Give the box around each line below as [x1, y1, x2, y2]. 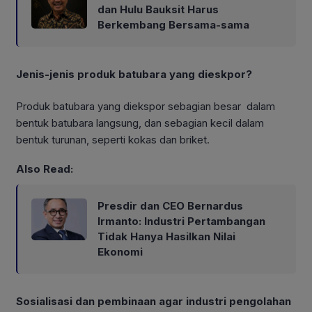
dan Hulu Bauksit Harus [97, 2, 219, 16]
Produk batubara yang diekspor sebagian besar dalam [16, 100, 275, 114]
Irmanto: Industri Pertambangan [97, 214, 265, 228]
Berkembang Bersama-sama [97, 17, 249, 31]
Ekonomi [97, 244, 143, 258]
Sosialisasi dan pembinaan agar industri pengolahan [16, 294, 291, 308]
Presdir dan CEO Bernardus [97, 198, 243, 212]
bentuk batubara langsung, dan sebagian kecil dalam [16, 116, 264, 130]
